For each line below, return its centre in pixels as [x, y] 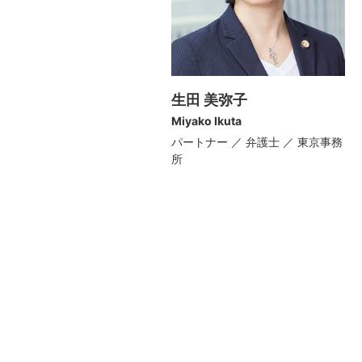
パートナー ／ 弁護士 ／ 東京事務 [257, 141]
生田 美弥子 [209, 100]
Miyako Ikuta [206, 121]
